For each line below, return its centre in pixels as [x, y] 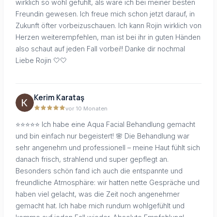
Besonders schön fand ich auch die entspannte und [99, 171]
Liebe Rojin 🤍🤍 [41, 61]
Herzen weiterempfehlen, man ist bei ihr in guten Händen [108, 37]
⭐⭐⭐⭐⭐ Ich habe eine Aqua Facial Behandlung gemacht [105, 124]
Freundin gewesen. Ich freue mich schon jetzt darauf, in [105, 14]
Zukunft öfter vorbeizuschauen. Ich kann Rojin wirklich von [108, 26]
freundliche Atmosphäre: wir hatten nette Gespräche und [108, 183]
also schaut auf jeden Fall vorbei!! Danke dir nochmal [100, 49]
